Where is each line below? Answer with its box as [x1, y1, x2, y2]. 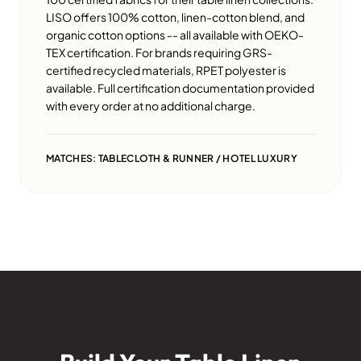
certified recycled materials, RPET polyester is [46, 63, 286, 78]
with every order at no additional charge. [46, 98, 255, 114]
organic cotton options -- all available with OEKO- [46, 27, 304, 43]
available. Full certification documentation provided [46, 81, 314, 96]
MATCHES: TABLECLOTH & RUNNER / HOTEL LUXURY [46, 152, 297, 165]
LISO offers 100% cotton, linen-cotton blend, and [46, 10, 305, 25]
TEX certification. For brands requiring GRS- [46, 45, 272, 60]
